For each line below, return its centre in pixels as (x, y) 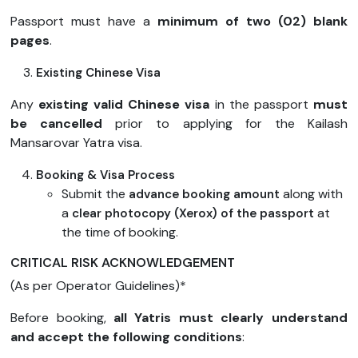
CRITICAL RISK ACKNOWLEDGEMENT (123, 263)
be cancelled (63, 124)
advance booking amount (206, 195)
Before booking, (62, 318)
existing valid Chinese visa (127, 105)
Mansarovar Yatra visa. (77, 143)
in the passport (264, 105)
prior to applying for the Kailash (231, 124)
